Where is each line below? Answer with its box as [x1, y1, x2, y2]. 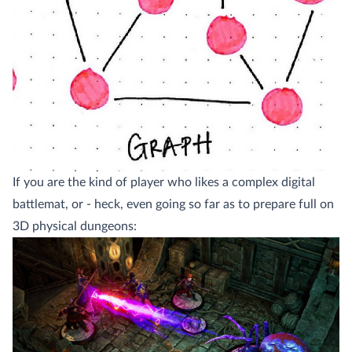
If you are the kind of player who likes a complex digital [13, 175, 315, 189]
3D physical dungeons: [13, 219, 137, 233]
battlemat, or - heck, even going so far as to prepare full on [13, 197, 334, 211]
